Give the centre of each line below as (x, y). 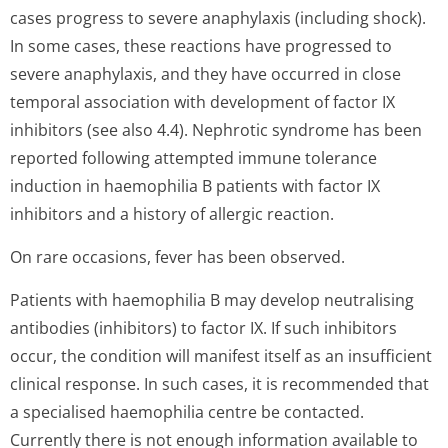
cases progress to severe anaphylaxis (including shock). (218, 18)
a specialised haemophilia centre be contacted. (187, 412)
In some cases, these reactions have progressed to (201, 46)
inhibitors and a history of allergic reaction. (172, 214)
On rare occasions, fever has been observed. (177, 257)
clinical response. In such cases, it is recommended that (219, 384)
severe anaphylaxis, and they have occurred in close (205, 74)
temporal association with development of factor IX (202, 102)
